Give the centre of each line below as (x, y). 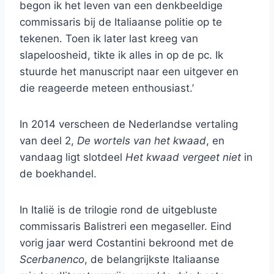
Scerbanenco (52, 260)
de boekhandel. (58, 174)
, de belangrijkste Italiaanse (152, 260)
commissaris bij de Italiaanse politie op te (121, 22)
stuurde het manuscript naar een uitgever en (129, 72)
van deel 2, (48, 141)
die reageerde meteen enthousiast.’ (107, 88)
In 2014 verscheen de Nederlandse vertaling (129, 124)
